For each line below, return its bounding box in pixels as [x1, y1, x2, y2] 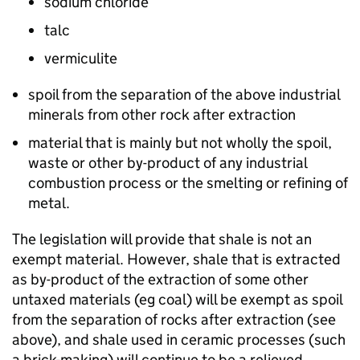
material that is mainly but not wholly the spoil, [28, 133, 332, 152]
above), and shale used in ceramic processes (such [12, 330, 346, 349]
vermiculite [44, 49, 117, 67]
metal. [28, 194, 70, 212]
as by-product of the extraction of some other [12, 270, 309, 288]
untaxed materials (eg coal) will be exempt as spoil [12, 290, 342, 309]
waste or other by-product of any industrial [28, 153, 307, 172]
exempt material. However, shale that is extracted [12, 250, 341, 268]
